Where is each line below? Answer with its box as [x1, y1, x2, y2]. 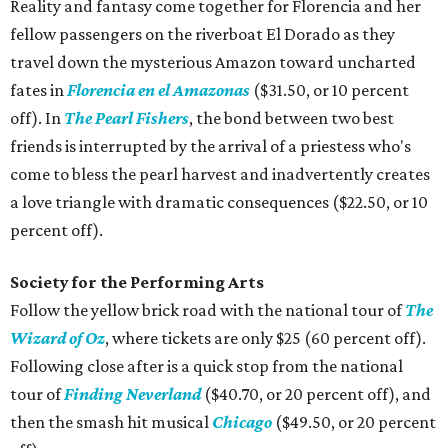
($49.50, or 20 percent [272, 412, 436, 433]
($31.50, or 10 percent [250, 80, 409, 101]
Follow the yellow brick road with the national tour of [10, 300, 405, 321]
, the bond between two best [189, 108, 394, 129]
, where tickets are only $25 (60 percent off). [105, 328, 426, 349]
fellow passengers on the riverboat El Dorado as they [10, 24, 395, 45]
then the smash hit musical [10, 412, 212, 433]
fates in [10, 80, 67, 101]
